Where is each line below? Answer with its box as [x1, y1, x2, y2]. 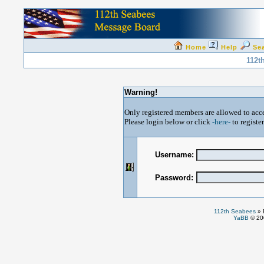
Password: [154, 173, 193, 182]
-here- [212, 117, 230, 126]
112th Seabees [214, 208, 256, 214]
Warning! [124, 88, 157, 97]
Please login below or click [124, 117, 212, 126]
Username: [154, 150, 194, 159]
